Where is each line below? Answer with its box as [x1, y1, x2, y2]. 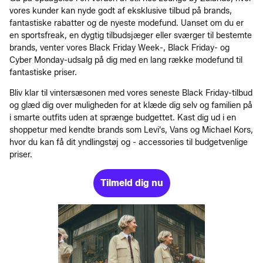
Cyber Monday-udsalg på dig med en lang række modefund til [9, 55, 242, 65]
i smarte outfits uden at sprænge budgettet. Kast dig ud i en [9, 112, 236, 123]
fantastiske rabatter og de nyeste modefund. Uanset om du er [9, 18, 244, 28]
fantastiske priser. [9, 67, 77, 77]
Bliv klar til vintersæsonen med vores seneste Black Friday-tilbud [9, 87, 252, 98]
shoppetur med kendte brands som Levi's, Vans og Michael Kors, [9, 124, 253, 135]
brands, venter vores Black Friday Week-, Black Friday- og [9, 42, 230, 53]
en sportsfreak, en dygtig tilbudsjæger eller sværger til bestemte [9, 30, 252, 41]
